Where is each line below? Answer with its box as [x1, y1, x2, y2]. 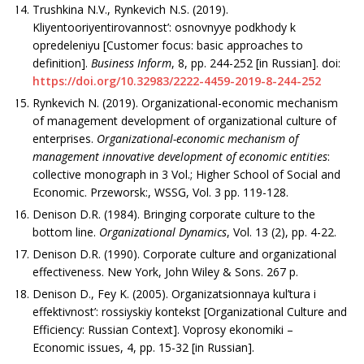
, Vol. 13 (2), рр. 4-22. [227, 223, 336, 240]
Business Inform [91, 54, 171, 71]
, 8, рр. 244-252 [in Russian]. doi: [171, 54, 340, 71]
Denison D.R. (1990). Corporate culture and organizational [32, 245, 336, 262]
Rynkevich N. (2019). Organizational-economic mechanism [32, 94, 338, 110]
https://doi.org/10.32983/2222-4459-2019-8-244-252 [32, 72, 321, 89]
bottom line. [32, 223, 99, 240]
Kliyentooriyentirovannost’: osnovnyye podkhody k [32, 19, 296, 35]
